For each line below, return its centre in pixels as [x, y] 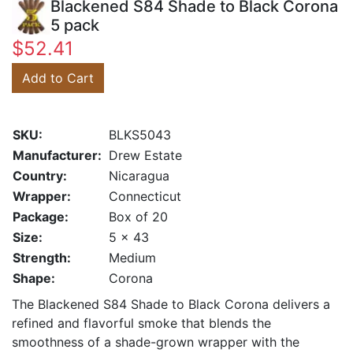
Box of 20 [138, 217]
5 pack [75, 25]
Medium [132, 258]
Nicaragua [139, 176]
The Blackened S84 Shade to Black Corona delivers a [171, 305]
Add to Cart [58, 78]
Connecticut [145, 197]
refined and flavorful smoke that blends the [141, 323]
